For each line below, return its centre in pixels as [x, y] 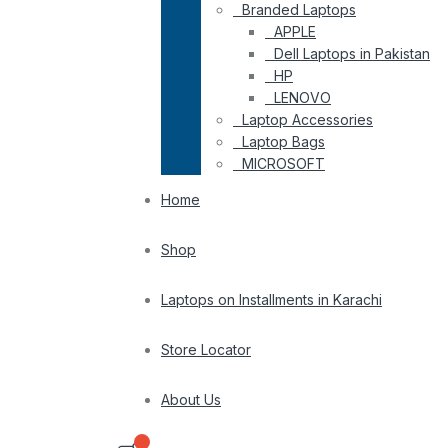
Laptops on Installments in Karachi [271, 300]
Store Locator [206, 350]
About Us [191, 400]
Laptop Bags [283, 142]
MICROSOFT [283, 164]
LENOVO [302, 98]
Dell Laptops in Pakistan [352, 54]
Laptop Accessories [307, 120]
